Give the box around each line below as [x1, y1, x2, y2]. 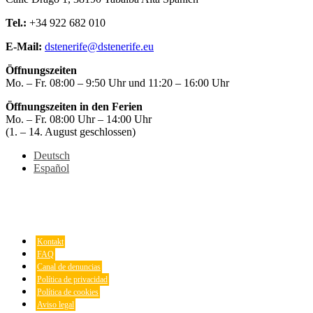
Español [34, 161, 69, 174]
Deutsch [34, 149, 70, 161]
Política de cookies [37, 286, 99, 297]
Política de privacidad [37, 274, 108, 284]
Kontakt [37, 236, 64, 247]
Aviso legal [37, 299, 74, 310]
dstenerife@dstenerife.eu [45, 40, 154, 52]
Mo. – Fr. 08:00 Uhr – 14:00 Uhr [6, 112, 152, 125]
